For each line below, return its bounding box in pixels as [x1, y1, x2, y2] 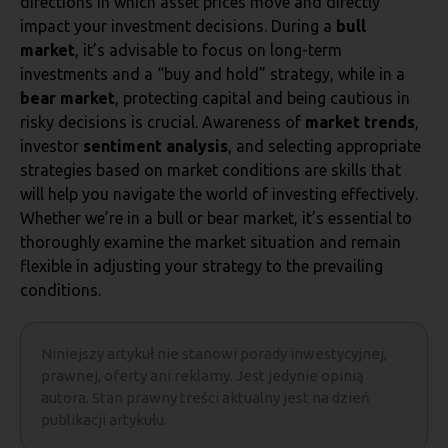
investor [20, 137, 83, 155]
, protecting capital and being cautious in [115, 89, 410, 107]
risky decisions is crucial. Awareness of [20, 113, 305, 131]
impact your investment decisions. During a [20, 17, 336, 35]
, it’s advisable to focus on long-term [75, 41, 342, 59]
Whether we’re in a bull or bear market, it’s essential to [20, 209, 412, 227]
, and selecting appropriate [228, 137, 421, 155]
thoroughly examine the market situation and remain [20, 233, 401, 251]
